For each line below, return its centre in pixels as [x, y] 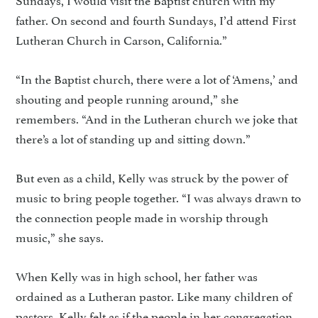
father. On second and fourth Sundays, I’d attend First [156, 19]
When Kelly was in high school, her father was [137, 275]
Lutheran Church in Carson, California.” [122, 39]
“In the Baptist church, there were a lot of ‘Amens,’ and [157, 78]
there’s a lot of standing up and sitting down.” [133, 138]
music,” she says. [60, 236]
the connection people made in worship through [142, 216]
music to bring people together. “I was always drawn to [159, 197]
